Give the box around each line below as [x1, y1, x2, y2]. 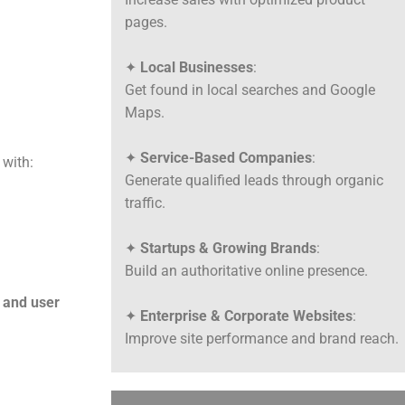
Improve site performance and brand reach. [125, 330, 400, 348]
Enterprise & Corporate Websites [140, 307, 353, 325]
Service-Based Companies [140, 149, 313, 167]
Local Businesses [140, 59, 254, 77]
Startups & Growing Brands [140, 240, 317, 258]
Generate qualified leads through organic [125, 172, 384, 190]
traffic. [125, 194, 166, 212]
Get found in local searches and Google [125, 81, 376, 99]
